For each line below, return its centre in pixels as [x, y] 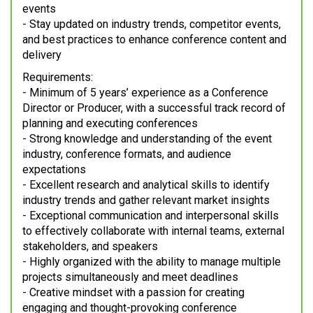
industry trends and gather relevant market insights [146, 201]
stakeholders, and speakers [90, 247]
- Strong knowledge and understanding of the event [147, 139]
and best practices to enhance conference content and [154, 40]
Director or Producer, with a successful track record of [154, 108]
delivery [42, 55]
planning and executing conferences [110, 124]
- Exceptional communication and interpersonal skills [151, 216]
